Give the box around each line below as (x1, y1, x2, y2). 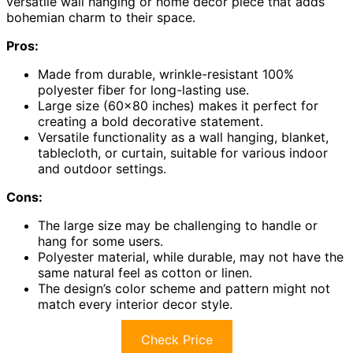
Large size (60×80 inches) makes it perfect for (38, 97, 318, 113)
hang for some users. (38, 232, 163, 249)
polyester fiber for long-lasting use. (38, 81, 249, 98)
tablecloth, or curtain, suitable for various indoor (38, 144, 328, 161)
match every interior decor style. (38, 295, 232, 312)
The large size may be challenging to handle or (38, 217, 318, 233)
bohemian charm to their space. (6, 9, 195, 25)
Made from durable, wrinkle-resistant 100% (38, 65, 294, 82)
